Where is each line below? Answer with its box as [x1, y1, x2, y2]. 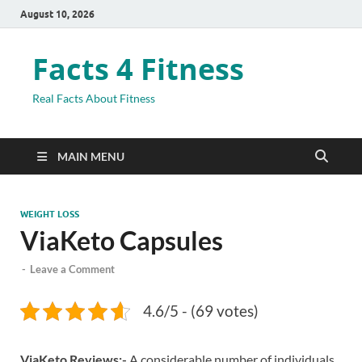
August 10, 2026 [20, 7, 95, 20]
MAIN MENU [57, 149, 124, 163]
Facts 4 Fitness [32, 49, 244, 89]
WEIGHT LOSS [20, 208, 79, 220]
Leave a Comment [30, 263, 115, 276]
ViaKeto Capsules [20, 225, 223, 256]
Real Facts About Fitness [32, 91, 155, 105]
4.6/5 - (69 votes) [143, 301, 259, 321]
